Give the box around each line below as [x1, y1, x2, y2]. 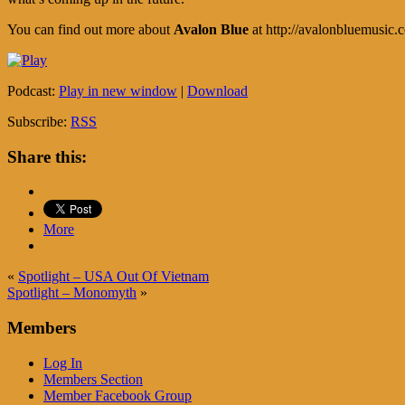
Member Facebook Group [43, 387, 192, 403]
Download [187, 82, 248, 99]
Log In [43, 354, 82, 371]
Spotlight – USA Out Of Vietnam [18, 268, 209, 285]
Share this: [7, 146, 87, 166]
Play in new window [59, 82, 177, 99]
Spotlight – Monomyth [7, 285, 137, 301]
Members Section [43, 371, 143, 387]
